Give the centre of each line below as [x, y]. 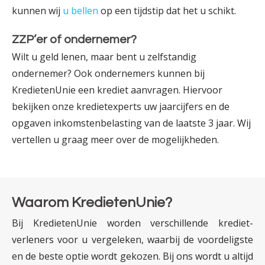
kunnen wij [37, 10]
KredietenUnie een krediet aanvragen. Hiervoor [117, 90]
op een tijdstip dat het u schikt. [167, 10]
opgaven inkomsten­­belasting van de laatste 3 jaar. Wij [131, 123]
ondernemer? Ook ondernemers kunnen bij [108, 73]
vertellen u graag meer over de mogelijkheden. [115, 139]
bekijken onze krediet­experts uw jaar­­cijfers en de [121, 106]
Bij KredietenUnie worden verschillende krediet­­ [132, 223]
